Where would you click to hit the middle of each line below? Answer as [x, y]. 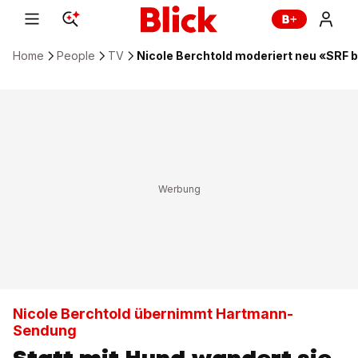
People [76, 56]
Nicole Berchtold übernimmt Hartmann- [153, 314]
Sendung [45, 330]
